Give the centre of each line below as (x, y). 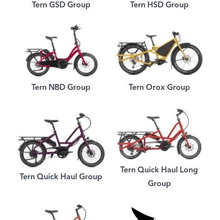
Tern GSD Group (61, 5)
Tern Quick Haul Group (61, 177)
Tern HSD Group (159, 5)
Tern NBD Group (61, 88)
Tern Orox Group (159, 88)
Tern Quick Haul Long (159, 170)
